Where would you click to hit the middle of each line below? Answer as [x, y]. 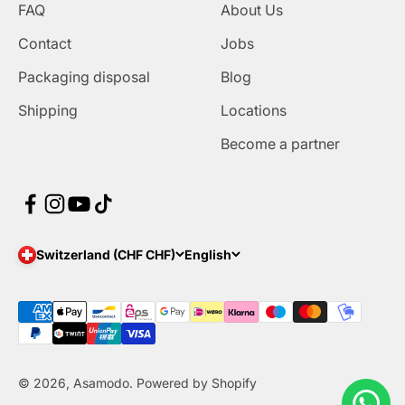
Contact [45, 43]
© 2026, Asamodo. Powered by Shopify [137, 382]
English [208, 254]
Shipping [48, 110]
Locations [254, 110]
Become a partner [280, 143]
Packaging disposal [84, 76]
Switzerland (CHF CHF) [106, 254]
